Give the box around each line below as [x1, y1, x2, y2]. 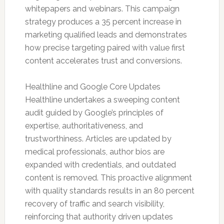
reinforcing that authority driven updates [24, 212, 173, 221]
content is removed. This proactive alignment [24, 173, 192, 182]
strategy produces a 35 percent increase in [24, 17, 181, 26]
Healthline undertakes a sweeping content [24, 95, 180, 104]
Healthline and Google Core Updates [24, 82, 160, 91]
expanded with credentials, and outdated [24, 160, 176, 169]
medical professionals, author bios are [24, 147, 164, 156]
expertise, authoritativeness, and [24, 121, 143, 130]
